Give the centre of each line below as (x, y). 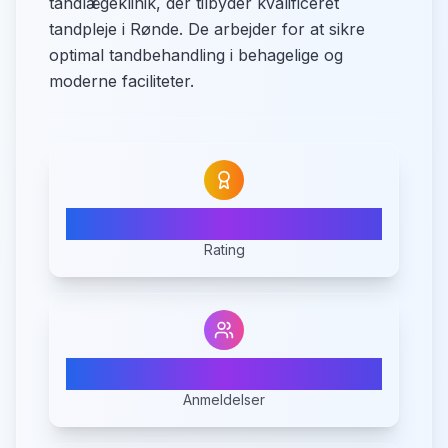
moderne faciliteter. (121, 81)
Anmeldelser (224, 399)
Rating (224, 249)
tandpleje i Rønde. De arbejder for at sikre (207, 29)
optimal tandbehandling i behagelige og (196, 55)
